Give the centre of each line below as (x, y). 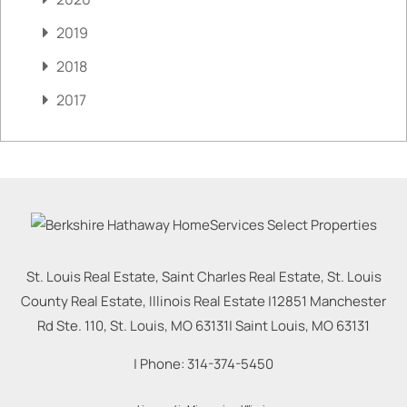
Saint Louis (270, 326)
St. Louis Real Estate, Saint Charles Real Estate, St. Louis (203, 277)
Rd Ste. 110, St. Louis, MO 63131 (133, 326)
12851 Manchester (329, 302)
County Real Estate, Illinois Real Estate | (146, 302)
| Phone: (160, 364)
